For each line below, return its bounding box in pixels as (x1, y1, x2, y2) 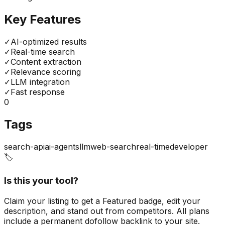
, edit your (162, 195, 200, 206)
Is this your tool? (4, 174, 78, 186)
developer (170, 142, 208, 152)
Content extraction (11, 57, 81, 67)
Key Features (4, 12, 81, 27)
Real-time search (11, 47, 75, 57)
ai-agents (45, 142, 79, 152)
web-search (90, 142, 136, 152)
